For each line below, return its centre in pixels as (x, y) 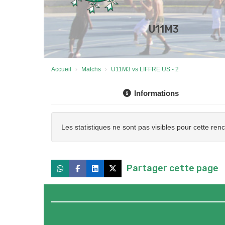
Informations (156, 93)
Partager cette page (173, 168)
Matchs (91, 70)
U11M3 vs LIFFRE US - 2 (145, 70)
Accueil (61, 70)
